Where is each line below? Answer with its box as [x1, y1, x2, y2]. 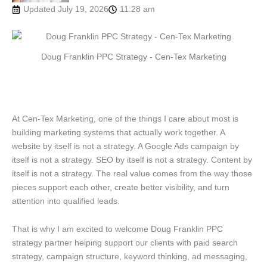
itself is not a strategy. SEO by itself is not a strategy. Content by [12, 154, 252, 164]
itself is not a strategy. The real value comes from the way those [12, 168, 252, 178]
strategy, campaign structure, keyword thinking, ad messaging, [12, 252, 247, 262]
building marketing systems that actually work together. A [12, 127, 225, 137]
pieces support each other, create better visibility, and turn [12, 182, 229, 192]
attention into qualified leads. [12, 195, 120, 206]
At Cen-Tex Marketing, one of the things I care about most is [12, 113, 238, 123]
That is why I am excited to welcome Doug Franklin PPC [12, 224, 223, 234]
